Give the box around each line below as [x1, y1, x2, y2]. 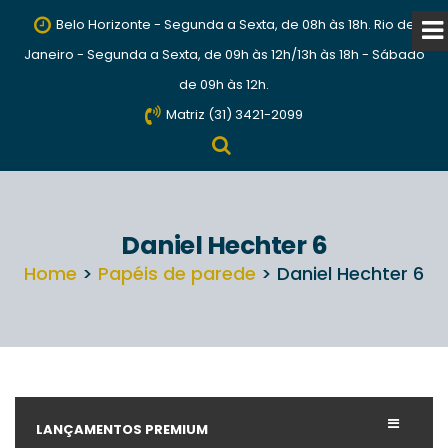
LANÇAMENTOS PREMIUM [35, 420, 208, 439]
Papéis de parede [98, 261, 256, 286]
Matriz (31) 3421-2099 [166, 105, 303, 124]
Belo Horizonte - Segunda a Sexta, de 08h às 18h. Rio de [55, 15, 415, 34]
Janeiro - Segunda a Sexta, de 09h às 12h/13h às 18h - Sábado [23, 45, 425, 64]
